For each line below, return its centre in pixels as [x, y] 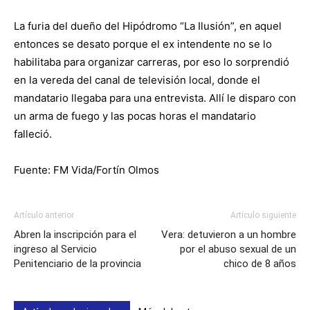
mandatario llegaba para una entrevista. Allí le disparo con [155, 98]
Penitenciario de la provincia [77, 263]
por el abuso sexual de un [238, 249]
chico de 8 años [260, 263]
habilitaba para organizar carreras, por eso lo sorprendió [152, 62]
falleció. [33, 134]
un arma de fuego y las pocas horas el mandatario [135, 116]
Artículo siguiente [263, 215]
